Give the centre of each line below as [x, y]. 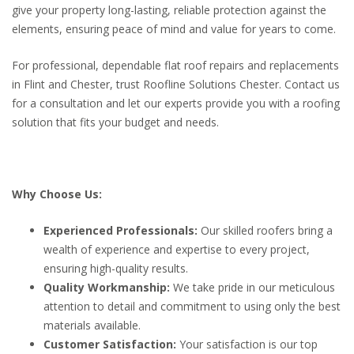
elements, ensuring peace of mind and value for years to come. [174, 28]
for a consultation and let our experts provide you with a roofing [176, 103]
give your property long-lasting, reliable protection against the [169, 9]
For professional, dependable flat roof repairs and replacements [175, 65]
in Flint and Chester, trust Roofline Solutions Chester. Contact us [176, 84]
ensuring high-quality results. [116, 269]
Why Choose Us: [57, 194]
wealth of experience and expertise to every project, [177, 250]
